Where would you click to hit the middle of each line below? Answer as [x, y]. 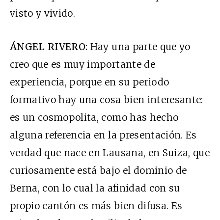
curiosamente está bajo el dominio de [98, 171]
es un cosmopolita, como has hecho [94, 118]
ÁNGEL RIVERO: [50, 47]
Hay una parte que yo [140, 47]
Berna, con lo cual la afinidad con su [95, 188]
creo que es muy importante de [82, 65]
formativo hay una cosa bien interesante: [107, 100]
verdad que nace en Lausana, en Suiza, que [110, 153]
